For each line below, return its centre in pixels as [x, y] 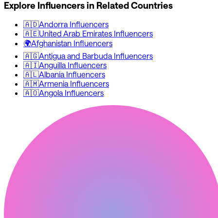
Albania [52, 74]
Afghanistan [51, 43]
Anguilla [52, 65]
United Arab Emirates [75, 34]
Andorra [53, 24]
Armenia [54, 84]
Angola [51, 93]
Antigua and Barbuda [75, 56]
